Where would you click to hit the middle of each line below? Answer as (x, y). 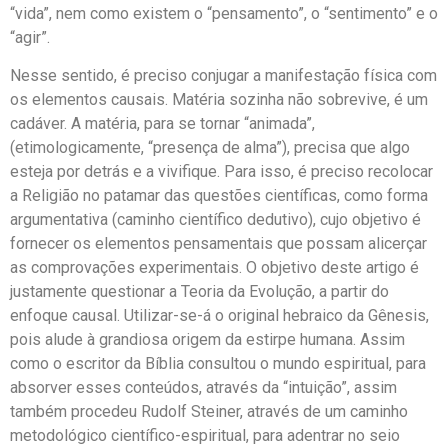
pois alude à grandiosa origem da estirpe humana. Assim (207, 339)
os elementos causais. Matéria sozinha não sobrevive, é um (219, 99)
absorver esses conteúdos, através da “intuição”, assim (203, 387)
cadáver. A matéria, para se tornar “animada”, (162, 123)
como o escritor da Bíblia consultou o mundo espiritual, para (218, 363)
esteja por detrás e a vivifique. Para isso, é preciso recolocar (221, 171)
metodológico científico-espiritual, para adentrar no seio (205, 435)
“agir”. (30, 37)
